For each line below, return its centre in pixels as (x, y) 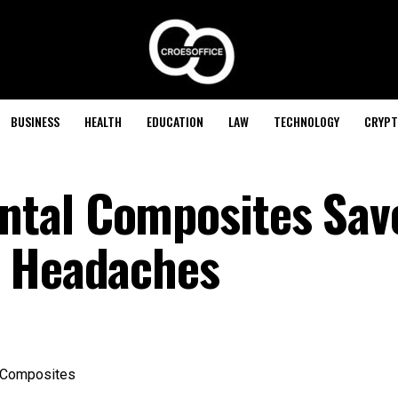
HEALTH (103, 121)
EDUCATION (175, 121)
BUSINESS (35, 121)
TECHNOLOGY (306, 121)
